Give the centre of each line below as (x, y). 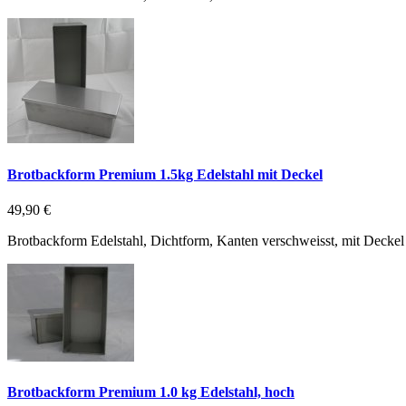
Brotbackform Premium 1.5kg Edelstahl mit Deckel (165, 174)
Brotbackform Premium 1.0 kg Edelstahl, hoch (151, 392)
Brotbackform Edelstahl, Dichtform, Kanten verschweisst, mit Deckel (206, 240)
